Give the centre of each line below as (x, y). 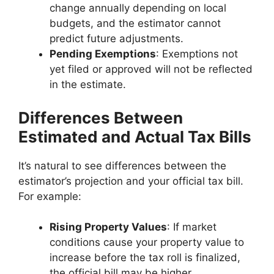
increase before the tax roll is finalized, (145, 257)
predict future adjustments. (117, 39)
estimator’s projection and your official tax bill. (131, 181)
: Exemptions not (197, 54)
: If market (192, 227)
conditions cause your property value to (147, 242)
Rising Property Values (108, 227)
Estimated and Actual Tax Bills (135, 136)
